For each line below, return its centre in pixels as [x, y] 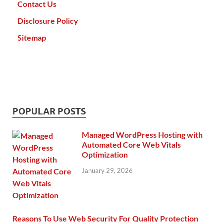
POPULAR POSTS [49, 111]
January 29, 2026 [107, 170]
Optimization [105, 155]
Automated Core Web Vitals [131, 145]
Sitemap [32, 38]
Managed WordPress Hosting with [142, 135]
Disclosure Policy [48, 21]
